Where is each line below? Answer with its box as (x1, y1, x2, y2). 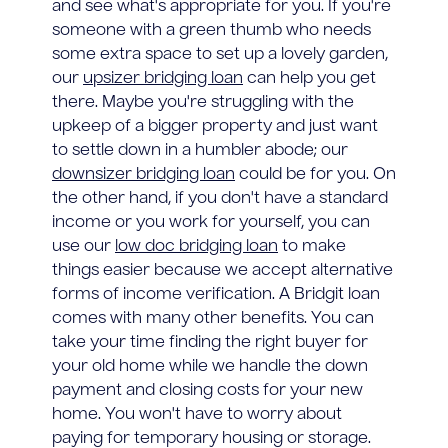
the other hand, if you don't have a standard (52, 190, 388, 207)
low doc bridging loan (115, 238, 278, 255)
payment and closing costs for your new (52, 382, 363, 399)
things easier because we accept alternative (52, 262, 393, 279)
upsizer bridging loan (83, 70, 243, 87)
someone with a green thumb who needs (52, 22, 371, 39)
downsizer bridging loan (52, 166, 235, 183)
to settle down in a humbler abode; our (52, 142, 348, 159)
